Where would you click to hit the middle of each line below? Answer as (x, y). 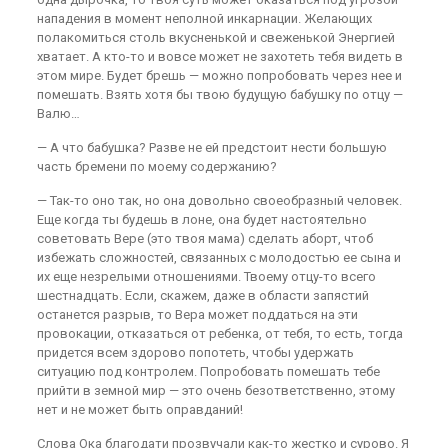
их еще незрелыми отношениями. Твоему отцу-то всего (206, 276)
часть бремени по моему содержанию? (156, 166)
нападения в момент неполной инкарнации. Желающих (204, 18)
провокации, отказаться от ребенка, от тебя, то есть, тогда (219, 333)
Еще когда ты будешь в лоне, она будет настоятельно (201, 219)
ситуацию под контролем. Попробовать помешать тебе (208, 371)
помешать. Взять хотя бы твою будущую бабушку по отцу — (219, 94)
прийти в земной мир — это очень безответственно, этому (215, 390)
